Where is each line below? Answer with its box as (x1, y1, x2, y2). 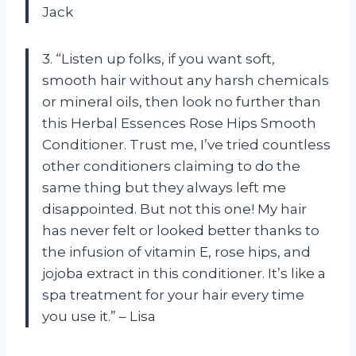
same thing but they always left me (42, 179, 286, 195)
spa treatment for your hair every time (42, 286, 304, 303)
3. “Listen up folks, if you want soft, (42, 50, 275, 67)
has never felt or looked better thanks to (42, 222, 319, 238)
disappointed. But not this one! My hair (42, 200, 307, 217)
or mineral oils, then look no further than (42, 93, 321, 110)
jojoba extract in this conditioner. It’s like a (42, 265, 326, 281)
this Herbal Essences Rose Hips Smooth (42, 114, 316, 131)
